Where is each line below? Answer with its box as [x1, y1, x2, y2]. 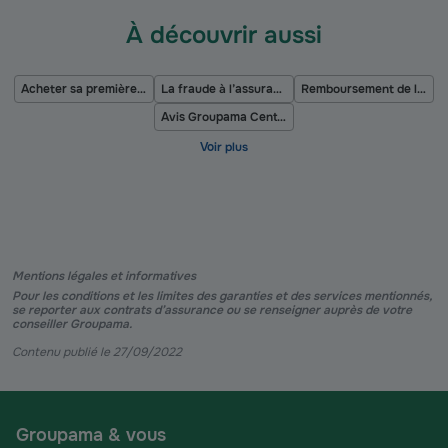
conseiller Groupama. [12, 316, 132, 332]
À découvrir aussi [126, 20, 322, 50]
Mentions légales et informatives [12, 268, 196, 284]
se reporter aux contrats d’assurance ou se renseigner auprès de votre [12, 302, 412, 318]
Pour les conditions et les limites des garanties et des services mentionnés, [12, 288, 432, 304]
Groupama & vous [16, 424, 166, 446]
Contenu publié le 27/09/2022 [12, 344, 182, 360]
